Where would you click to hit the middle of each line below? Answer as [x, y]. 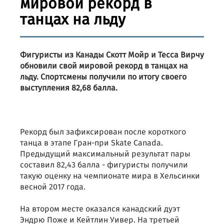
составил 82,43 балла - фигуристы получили [104, 165]
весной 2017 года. [53, 187]
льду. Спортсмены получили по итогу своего [103, 77]
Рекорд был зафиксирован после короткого [103, 132]
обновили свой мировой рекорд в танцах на [104, 66]
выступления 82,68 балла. [69, 88]
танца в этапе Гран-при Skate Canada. [91, 143]
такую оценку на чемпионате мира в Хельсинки [110, 176]
